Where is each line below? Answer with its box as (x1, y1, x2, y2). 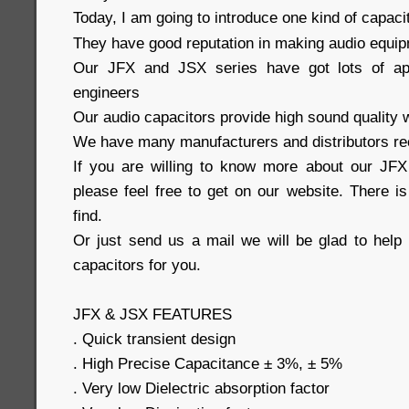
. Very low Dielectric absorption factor (73, 379, 330, 398)
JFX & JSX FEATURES (73, 305, 232, 324)
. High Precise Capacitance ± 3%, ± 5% (73, 354, 342, 373)
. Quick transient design (73, 330, 236, 349)
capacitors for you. (73, 256, 201, 275)
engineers (73, 83, 140, 102)
